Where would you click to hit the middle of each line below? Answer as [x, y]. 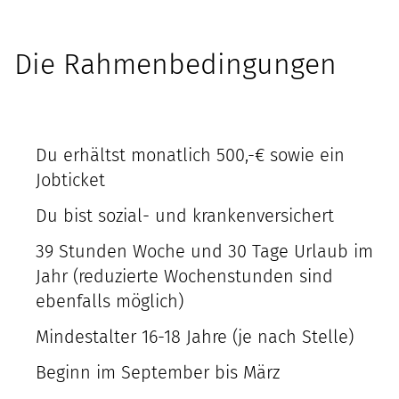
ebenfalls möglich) [110, 301]
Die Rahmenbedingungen [175, 64]
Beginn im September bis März [158, 372]
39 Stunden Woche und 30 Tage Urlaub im [204, 251]
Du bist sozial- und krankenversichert [185, 216]
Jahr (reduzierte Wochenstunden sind [184, 276]
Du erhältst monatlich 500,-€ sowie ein [190, 155]
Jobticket [70, 180]
